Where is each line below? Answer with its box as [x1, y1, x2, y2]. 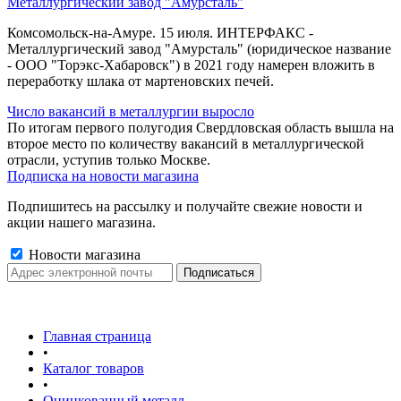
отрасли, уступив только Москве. [7, 152, 210, 167]
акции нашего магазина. [7, 215, 156, 230]
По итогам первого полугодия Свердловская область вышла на [7, 120, 394, 135]
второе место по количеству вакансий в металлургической [7, 136, 364, 151]
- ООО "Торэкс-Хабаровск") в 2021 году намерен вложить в [7, 57, 375, 73]
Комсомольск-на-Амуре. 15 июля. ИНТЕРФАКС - [7, 25, 313, 40]
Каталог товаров [43, 361, 144, 376]
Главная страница [43, 328, 151, 344]
